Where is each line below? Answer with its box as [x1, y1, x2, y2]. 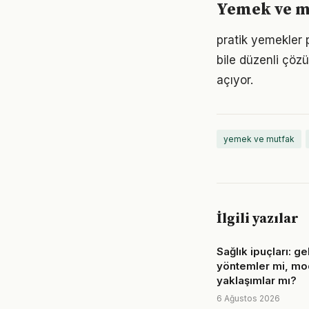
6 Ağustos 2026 [217, 293, 280, 303]
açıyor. [217, 73, 253, 87]
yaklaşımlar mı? [217, 274, 297, 287]
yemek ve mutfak [223, 134, 295, 144]
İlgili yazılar [217, 210, 299, 228]
